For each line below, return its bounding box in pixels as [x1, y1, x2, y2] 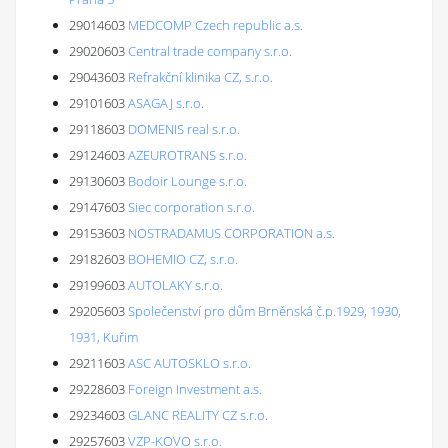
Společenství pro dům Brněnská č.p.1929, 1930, [128, 302, 401, 320]
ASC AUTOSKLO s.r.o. [128, 354, 251, 372]
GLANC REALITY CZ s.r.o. [128, 406, 268, 424]
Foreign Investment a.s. [128, 380, 262, 398]
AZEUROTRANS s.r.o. [128, 146, 247, 164]
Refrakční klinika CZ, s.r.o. [128, 68, 273, 86]
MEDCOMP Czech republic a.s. [128, 16, 303, 34]
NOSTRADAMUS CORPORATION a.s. [128, 224, 335, 242]
